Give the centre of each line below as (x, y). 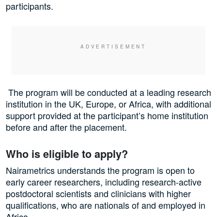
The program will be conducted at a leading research (108, 92)
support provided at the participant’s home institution (107, 116)
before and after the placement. (66, 127)
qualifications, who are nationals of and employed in (106, 205)
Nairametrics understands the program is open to (100, 170)
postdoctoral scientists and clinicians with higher (98, 194)
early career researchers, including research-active (104, 182)
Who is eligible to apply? (68, 154)
